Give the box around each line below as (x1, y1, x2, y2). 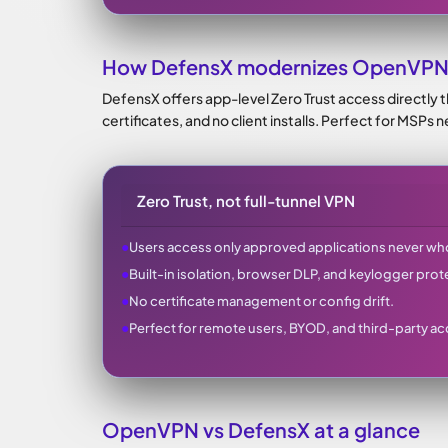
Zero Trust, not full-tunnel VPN (137, 191, 355, 210)
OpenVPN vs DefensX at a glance (102, 417, 420, 442)
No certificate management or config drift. (129, 293, 394, 309)
